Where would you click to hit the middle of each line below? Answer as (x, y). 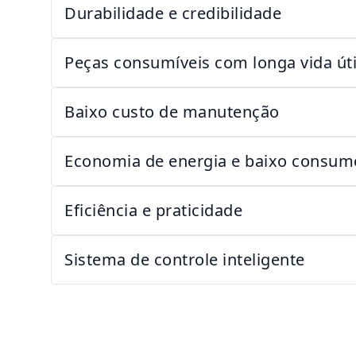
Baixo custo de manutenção (172, 112)
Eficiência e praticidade (153, 210)
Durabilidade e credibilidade (173, 13)
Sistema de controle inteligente (185, 259)
